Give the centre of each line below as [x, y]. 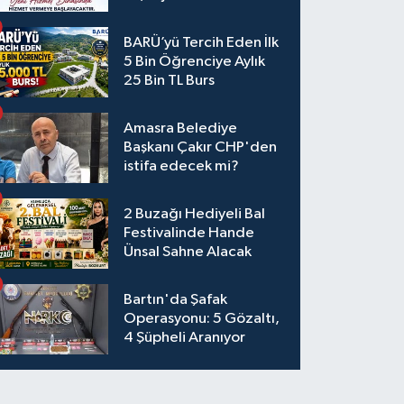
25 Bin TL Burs [170, 81]
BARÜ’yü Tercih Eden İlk [202, 43]
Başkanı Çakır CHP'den [201, 148]
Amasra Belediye [181, 129]
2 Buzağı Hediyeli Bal [195, 215]
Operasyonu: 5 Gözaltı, [202, 319]
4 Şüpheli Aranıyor [185, 338]
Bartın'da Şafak [176, 300]
